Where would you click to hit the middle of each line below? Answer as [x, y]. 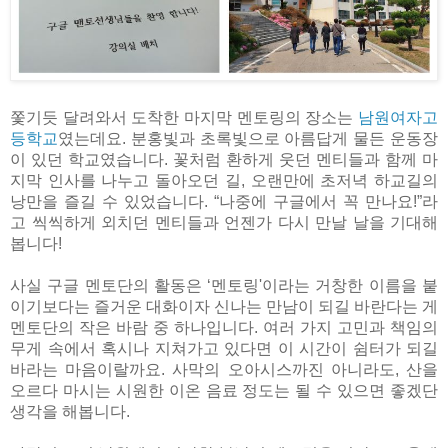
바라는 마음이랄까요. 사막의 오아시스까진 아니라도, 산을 [224, 369]
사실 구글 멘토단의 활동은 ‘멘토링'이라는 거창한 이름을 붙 [224, 285]
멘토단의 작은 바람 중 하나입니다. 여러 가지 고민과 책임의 [224, 327]
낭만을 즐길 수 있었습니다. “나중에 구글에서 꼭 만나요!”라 [224, 201]
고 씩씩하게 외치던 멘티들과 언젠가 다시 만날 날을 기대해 [224, 222]
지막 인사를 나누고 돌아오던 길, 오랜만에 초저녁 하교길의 [224, 180]
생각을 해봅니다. [70, 411]
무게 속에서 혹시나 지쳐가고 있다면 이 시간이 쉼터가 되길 [224, 348]
